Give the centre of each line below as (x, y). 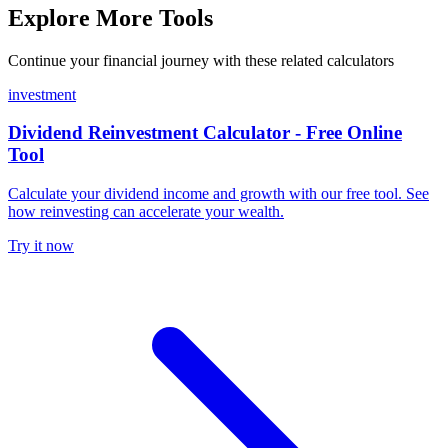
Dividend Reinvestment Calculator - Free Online (205, 133)
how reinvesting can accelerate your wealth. (146, 212)
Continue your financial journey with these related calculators (201, 60)
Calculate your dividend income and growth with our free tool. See (218, 194)
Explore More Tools (110, 17)
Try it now (41, 246)
